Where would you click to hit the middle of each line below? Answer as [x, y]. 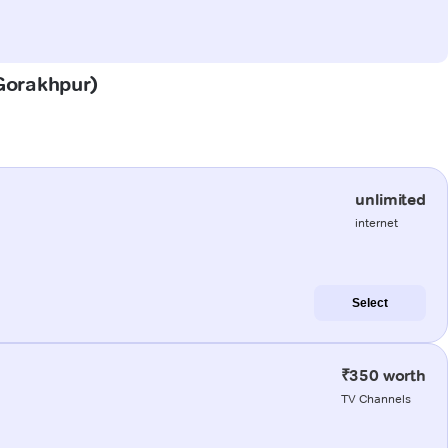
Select [370, 302]
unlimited [390, 199]
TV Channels [375, 398]
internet [377, 222]
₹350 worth [383, 375]
